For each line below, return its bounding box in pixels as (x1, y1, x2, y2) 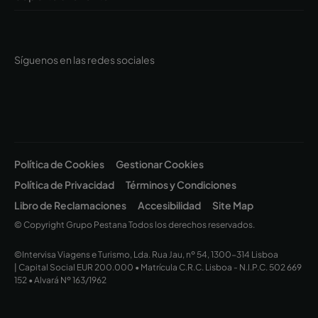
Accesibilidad (138, 199, 201, 212)
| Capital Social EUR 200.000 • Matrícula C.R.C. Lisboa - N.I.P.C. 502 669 (14, 262, 302, 273)
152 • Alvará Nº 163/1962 (14, 275, 106, 286)
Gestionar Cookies (116, 158, 204, 171)
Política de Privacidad (14, 178, 114, 192)
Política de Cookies (14, 158, 104, 171)
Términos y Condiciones (126, 178, 236, 192)
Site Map (212, 199, 253, 212)
